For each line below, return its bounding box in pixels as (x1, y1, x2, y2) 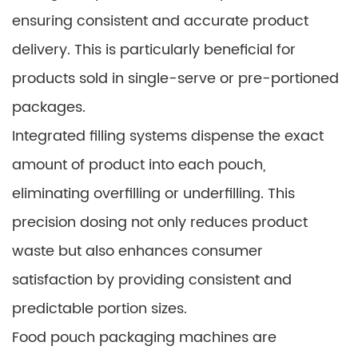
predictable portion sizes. (12, 297, 187, 320)
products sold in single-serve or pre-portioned (12, 67, 339, 90)
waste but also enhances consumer (12, 240, 263, 263)
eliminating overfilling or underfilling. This (12, 182, 295, 205)
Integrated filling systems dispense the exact (12, 125, 324, 148)
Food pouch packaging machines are (12, 326, 276, 349)
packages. (12, 96, 86, 119)
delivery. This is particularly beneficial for (12, 38, 296, 62)
